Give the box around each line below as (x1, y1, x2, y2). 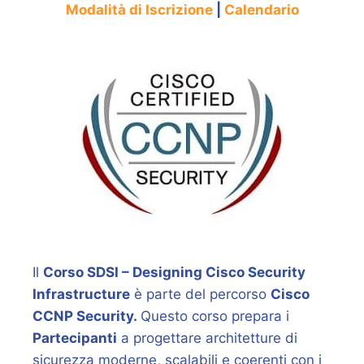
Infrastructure (32, 285, 130, 302)
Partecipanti (32, 329, 117, 346)
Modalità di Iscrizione (65, 2, 213, 18)
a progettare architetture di (117, 329, 297, 346)
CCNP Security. (32, 307, 141, 324)
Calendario (223, 2, 299, 18)
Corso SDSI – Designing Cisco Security (43, 263, 305, 280)
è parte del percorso (130, 285, 271, 302)
